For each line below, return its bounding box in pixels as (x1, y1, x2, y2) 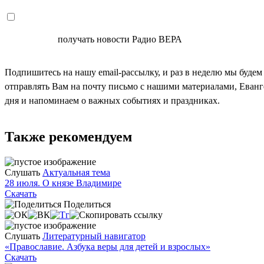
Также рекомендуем (5, 129, 132, 145)
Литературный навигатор (42, 231, 146, 242)
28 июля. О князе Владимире (5, 178, 121, 189)
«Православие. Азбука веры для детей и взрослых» (5, 242, 210, 252)
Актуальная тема (42, 167, 110, 178)
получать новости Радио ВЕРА (55, 34, 182, 45)
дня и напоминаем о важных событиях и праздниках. (5, 95, 220, 106)
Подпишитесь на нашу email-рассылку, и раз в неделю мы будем (5, 67, 262, 78)
